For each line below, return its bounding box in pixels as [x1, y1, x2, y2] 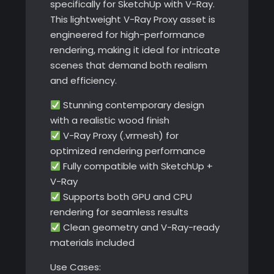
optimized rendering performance [50, 144, 206, 158]
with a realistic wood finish [50, 114, 169, 127]
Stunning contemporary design [60, 98, 204, 112]
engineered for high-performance [50, 28, 205, 42]
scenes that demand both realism [50, 59, 207, 72]
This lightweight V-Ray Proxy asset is [50, 13, 215, 26]
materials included [50, 236, 135, 250]
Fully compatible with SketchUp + [60, 160, 213, 173]
